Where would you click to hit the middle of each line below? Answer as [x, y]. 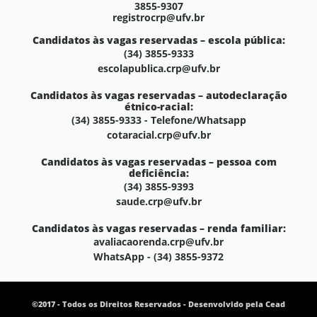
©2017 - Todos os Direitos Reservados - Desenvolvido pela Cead [158, 304]
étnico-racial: [158, 106]
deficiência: [158, 173]
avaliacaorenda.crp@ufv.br [158, 242]
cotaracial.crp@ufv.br [158, 135]
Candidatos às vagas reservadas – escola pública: [158, 40]
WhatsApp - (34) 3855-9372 [158, 257]
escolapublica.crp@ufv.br [158, 68]
